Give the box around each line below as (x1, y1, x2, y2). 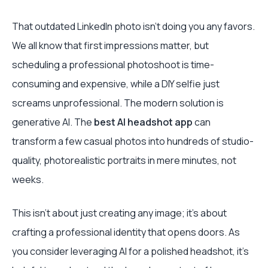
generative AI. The (12, 115, 94, 129)
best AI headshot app (94, 115, 193, 129)
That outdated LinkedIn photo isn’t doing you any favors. (12, 20, 255, 33)
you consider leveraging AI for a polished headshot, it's (12, 245, 249, 258)
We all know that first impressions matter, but (12, 39, 209, 52)
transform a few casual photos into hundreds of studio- (12, 135, 254, 148)
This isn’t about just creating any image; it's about (12, 206, 227, 220)
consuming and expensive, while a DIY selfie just (12, 77, 220, 90)
